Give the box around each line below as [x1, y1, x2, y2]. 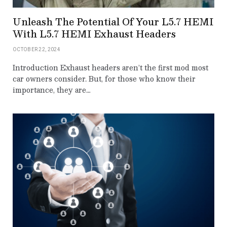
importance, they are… [13, 84, 90, 96]
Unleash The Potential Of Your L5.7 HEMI [13, 14, 213, 30]
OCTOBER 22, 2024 [13, 47, 60, 53]
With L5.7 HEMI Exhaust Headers [13, 26, 176, 42]
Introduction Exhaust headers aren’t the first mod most [13, 61, 208, 74]
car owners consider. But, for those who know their [13, 72, 196, 85]
